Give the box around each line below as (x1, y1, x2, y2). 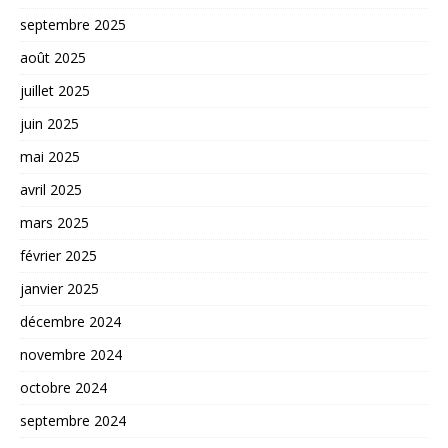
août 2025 (20, 47, 86, 67)
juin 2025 (20, 113, 79, 133)
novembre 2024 (20, 344, 122, 364)
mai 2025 (20, 146, 80, 166)
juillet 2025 (20, 80, 90, 100)
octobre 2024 (20, 377, 107, 397)
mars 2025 (20, 212, 89, 232)
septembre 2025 (20, 14, 126, 34)
